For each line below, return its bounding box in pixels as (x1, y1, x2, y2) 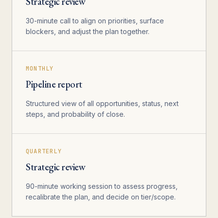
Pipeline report (26, 77, 82, 91)
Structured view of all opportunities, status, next (26, 99, 179, 108)
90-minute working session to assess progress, (26, 182, 178, 190)
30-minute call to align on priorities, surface (26, 16, 164, 25)
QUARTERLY (26, 147, 62, 155)
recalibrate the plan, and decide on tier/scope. (26, 192, 176, 201)
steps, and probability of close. (26, 109, 125, 118)
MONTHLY (26, 64, 54, 73)
